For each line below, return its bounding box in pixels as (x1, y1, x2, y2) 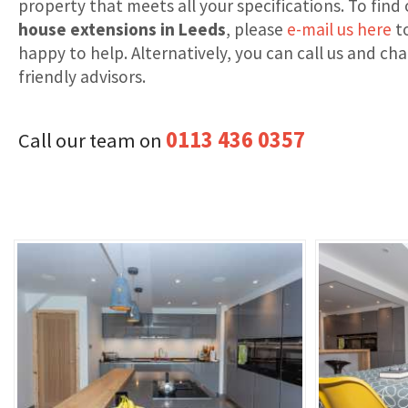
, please (226, 17, 287, 40)
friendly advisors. (18, 65, 146, 87)
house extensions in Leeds (18, 17, 226, 40)
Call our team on (18, 127, 166, 154)
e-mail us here (287, 17, 392, 40)
